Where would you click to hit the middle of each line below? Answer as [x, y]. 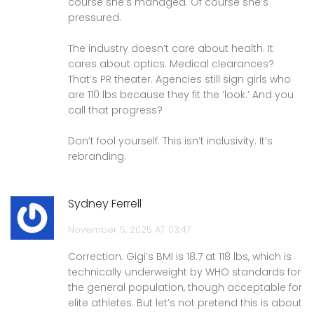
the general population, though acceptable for [185, 287]
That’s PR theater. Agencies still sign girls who [179, 79]
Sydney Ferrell [105, 203]
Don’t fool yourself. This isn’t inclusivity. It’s [170, 141]
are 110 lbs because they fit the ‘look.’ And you [181, 94]
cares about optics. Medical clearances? [171, 63]
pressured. [95, 17]
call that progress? [115, 110]
